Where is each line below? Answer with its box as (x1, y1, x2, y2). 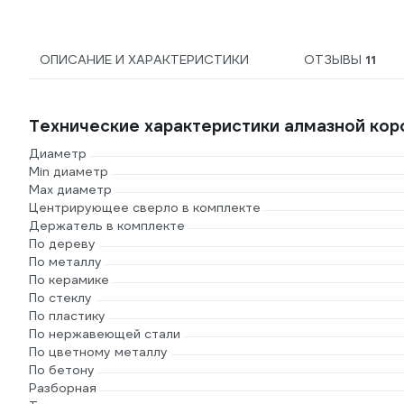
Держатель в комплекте (29, 217, 185, 234)
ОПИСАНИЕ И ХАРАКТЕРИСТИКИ (40, 51, 249, 69)
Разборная (29, 380, 96, 397)
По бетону (29, 362, 95, 379)
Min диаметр (29, 163, 108, 180)
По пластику (29, 308, 106, 325)
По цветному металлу (29, 344, 168, 361)
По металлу (29, 253, 102, 271)
